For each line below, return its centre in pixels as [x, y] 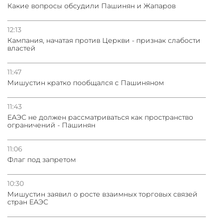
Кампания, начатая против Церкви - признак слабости [104, 41]
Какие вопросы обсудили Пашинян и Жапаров [91, 6]
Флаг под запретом [42, 160]
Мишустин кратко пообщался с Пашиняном [86, 83]
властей [21, 48]
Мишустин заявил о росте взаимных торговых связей [102, 194]
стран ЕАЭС [28, 202]
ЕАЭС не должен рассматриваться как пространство [100, 118]
